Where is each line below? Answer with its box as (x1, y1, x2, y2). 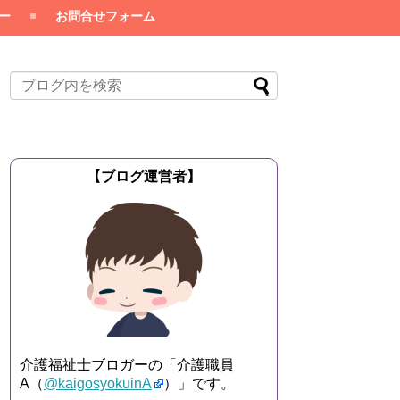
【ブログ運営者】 (87, 169, 201, 184)
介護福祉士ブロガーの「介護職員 (20, 357, 234, 372)
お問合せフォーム (55, 7, 155, 24)
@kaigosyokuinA (44, 376, 152, 391)
